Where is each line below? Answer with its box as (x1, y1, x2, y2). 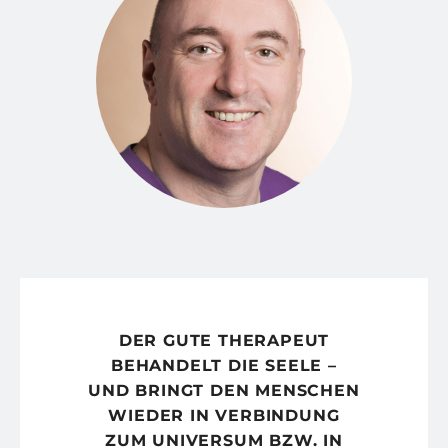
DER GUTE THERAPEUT (118, 331, 330, 351)
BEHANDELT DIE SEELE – (111, 356, 337, 376)
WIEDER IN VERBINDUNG (108, 406, 340, 426)
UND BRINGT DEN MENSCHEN (88, 381, 360, 401)
